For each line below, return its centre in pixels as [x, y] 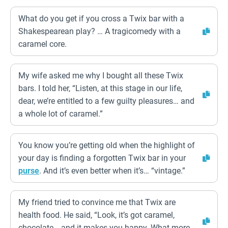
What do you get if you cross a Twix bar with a [101, 19]
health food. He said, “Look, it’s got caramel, [96, 215]
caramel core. [42, 44]
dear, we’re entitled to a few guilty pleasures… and [106, 101]
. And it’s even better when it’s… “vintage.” [112, 171]
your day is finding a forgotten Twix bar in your [102, 158]
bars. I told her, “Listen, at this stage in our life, [100, 88]
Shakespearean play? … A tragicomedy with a [99, 31]
